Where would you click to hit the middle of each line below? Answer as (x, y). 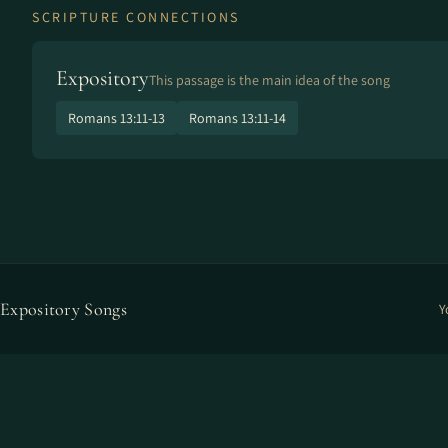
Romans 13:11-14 (237, 118)
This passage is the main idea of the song (269, 80)
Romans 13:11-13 (116, 118)
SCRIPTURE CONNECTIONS (136, 17)
